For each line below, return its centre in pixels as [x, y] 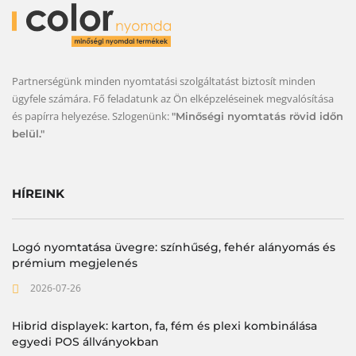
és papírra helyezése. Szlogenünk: [92, 116]
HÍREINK [38, 193]
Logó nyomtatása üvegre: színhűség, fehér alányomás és [174, 247]
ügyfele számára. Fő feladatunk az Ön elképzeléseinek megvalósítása [173, 98]
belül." [28, 133]
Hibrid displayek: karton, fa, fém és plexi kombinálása [164, 325]
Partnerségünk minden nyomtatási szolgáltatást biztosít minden [164, 81]
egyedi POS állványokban [85, 341]
